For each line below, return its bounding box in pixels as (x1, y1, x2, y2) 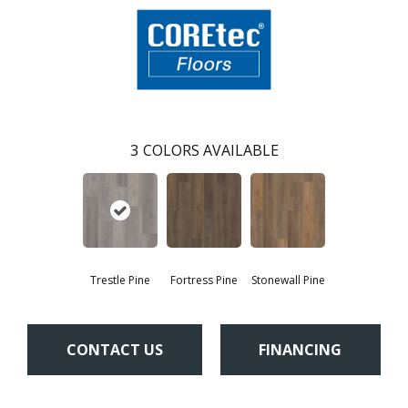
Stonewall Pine (250, 272, 325, 289)
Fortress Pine (170, 272, 238, 289)
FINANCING (259, 339, 342, 360)
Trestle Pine (90, 272, 150, 289)
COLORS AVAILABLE (142, 140, 279, 161)
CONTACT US (66, 339, 163, 360)
